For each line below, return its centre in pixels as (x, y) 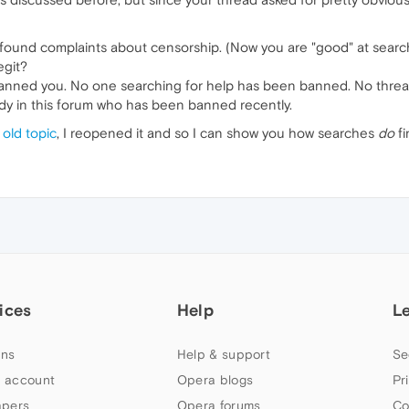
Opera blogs (215, 380)
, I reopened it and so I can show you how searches (217, 133)
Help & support (224, 354)
